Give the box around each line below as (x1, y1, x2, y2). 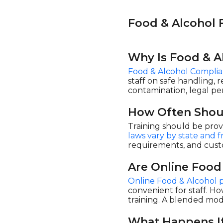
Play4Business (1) (26, 4, 93, 14)
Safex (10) (26, 33, 64, 43)
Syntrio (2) (26, 48, 67, 57)
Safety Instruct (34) (26, 19, 103, 28)
